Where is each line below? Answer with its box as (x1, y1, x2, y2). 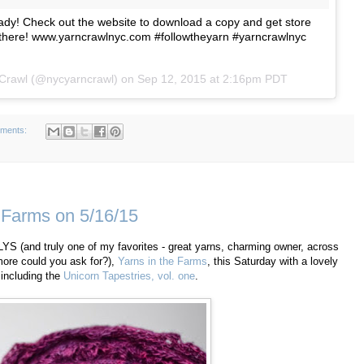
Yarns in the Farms (118, 255, 207, 268)
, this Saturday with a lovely (207, 255, 338, 268)
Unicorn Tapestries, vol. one (63, 270, 195, 283)
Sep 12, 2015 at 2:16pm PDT (137, 72, 288, 86)
